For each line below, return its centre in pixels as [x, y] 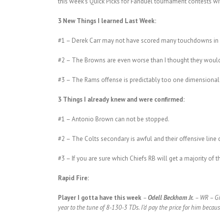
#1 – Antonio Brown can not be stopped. [113, 119]
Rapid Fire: [73, 178]
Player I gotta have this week [99, 198]
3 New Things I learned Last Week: [107, 21]
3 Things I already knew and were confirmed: [121, 100]
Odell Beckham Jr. [170, 198]
